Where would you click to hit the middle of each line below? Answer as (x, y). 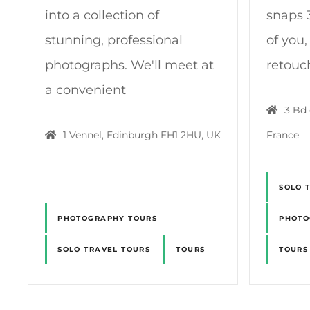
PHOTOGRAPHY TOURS (108, 218)
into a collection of (102, 16)
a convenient (86, 90)
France (283, 135)
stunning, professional (114, 40)
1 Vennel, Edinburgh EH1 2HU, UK (142, 135)
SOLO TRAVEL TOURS (104, 249)
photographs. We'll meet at (130, 65)
